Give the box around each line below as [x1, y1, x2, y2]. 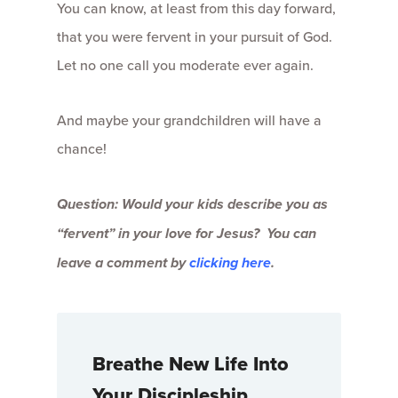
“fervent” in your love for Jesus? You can [57, 223, 316, 244]
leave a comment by [57, 252, 189, 274]
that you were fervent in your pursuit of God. [57, 27, 332, 47]
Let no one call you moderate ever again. [57, 55, 314, 76]
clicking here [189, 252, 271, 274]
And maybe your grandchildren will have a [57, 110, 322, 131]
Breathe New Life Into [92, 349, 289, 378]
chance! [57, 139, 107, 159]
